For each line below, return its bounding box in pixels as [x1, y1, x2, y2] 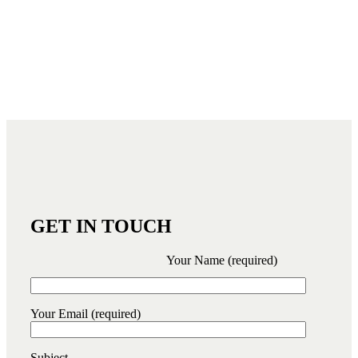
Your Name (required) [166, 253, 277, 268]
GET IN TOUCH [30, 216, 172, 237]
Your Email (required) [30, 307, 141, 321]
